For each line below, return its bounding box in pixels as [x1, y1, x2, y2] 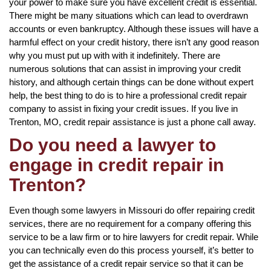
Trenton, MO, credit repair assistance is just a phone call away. [9, 116, 256, 127]
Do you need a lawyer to [9, 134, 216, 155]
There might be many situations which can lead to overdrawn [9, 10, 248, 21]
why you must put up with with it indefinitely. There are [9, 50, 220, 60]
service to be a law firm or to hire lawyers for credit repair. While [9, 231, 258, 242]
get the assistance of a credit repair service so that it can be [9, 258, 243, 269]
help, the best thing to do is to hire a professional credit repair [9, 90, 247, 100]
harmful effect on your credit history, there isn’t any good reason [9, 36, 259, 47]
